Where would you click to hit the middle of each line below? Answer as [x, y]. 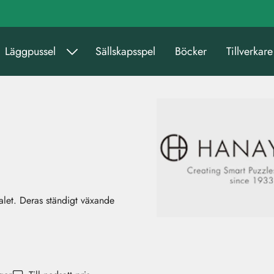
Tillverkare [250, 51]
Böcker [191, 51]
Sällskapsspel [125, 51]
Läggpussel [30, 51]
